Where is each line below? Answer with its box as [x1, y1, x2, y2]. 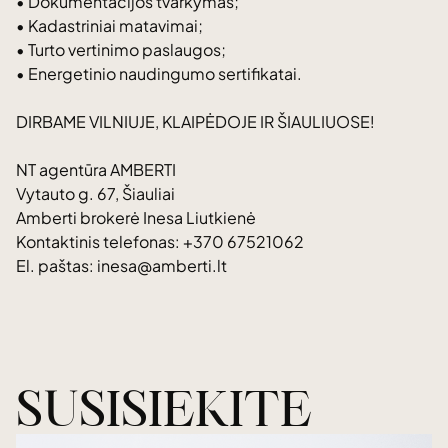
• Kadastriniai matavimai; [16, 15, 203, 36]
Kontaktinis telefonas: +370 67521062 [16, 231, 304, 252]
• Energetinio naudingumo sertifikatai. [16, 63, 302, 84]
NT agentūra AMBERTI [16, 159, 176, 180]
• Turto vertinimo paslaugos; [16, 39, 226, 60]
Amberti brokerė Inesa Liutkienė [16, 207, 256, 228]
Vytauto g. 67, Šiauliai [16, 183, 175, 204]
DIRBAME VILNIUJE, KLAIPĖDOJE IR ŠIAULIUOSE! [16, 111, 375, 132]
